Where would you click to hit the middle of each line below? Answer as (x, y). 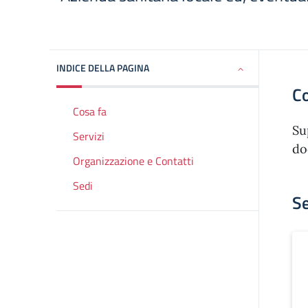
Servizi (89, 136)
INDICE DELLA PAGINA (103, 68)
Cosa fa (90, 111)
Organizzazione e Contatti (133, 161)
